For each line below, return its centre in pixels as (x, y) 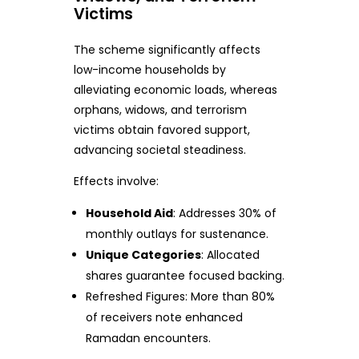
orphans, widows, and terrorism (160, 110)
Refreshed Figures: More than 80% (181, 297)
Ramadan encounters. (149, 339)
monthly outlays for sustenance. (177, 234)
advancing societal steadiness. (159, 150)
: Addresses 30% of (225, 214)
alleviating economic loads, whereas (175, 90)
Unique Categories (144, 255)
